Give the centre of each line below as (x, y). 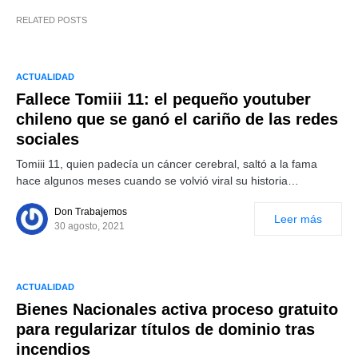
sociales (48, 139)
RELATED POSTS (52, 20)
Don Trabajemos (91, 212)
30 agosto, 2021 (89, 226)
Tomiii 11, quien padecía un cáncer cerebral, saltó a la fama (167, 164)
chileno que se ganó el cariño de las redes (177, 119)
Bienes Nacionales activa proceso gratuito (177, 309)
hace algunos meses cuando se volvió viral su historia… (157, 181)
